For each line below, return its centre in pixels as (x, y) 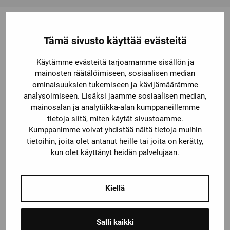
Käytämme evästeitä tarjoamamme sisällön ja (115, 62)
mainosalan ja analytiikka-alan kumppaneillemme (115, 107)
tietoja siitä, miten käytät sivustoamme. (115, 119)
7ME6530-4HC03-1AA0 (113, 222)
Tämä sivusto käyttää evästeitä (115, 41)
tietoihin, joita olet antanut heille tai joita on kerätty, (115, 141)
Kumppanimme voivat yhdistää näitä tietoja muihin (115, 130)
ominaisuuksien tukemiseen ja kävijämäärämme (115, 85)
